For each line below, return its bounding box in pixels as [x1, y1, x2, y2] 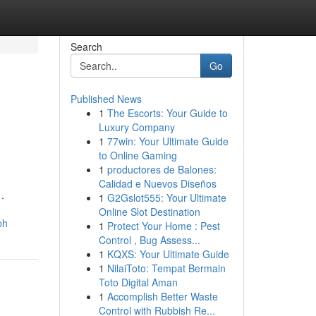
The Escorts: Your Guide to [107, 106, 228, 120]
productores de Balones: [107, 162, 217, 176]
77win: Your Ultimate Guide [107, 134, 229, 148]
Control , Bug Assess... [98, 233, 200, 247]
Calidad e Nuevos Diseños [98, 176, 217, 190]
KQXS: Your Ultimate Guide [107, 247, 229, 261]
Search [70, 39, 102, 54]
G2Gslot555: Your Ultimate [107, 190, 226, 205]
